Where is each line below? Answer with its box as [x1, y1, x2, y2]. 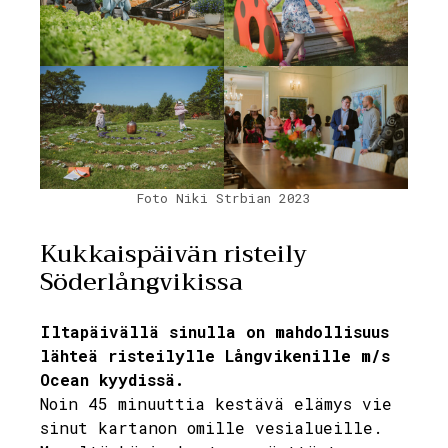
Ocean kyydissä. [40, 368, 184, 390]
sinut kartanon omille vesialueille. [40, 416, 383, 438]
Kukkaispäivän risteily [40, 232, 307, 275]
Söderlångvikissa [40, 260, 243, 303]
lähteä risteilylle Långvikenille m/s [40, 344, 390, 366]
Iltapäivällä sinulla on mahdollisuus [40, 320, 389, 342]
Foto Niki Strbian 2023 [137, 188, 311, 207]
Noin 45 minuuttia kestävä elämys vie [40, 392, 392, 414]
